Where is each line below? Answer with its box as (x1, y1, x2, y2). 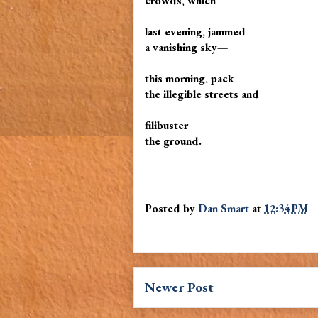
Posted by (145, 200, 198, 216)
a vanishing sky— (145, 40, 228, 55)
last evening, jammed (145, 24, 246, 39)
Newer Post (145, 278, 214, 296)
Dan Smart (198, 200, 249, 216)
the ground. (145, 133, 202, 148)
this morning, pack (145, 71, 237, 86)
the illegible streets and (145, 87, 259, 102)
